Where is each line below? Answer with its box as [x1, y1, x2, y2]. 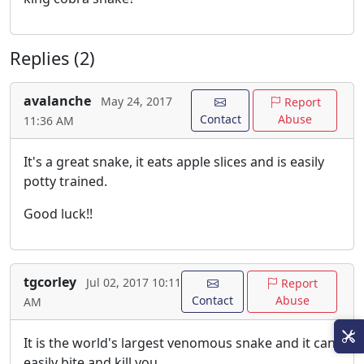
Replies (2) [10, 46, 95, 71]
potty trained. [24, 172, 107, 191]
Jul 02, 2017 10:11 [86, 275, 181, 291]
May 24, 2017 [101, 93, 172, 110]
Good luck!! [24, 205, 93, 223]
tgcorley [24, 273, 76, 292]
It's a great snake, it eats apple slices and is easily [24, 153, 324, 171]
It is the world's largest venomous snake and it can [24, 334, 336, 353]
